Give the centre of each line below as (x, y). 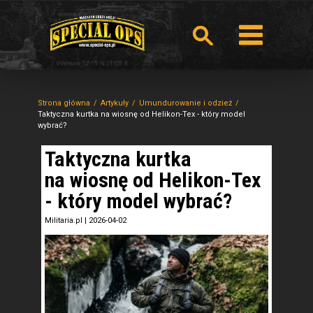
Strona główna (64, 103)
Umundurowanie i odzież (185, 103)
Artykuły (115, 103)
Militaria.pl (64, 220)
